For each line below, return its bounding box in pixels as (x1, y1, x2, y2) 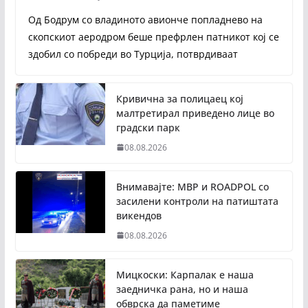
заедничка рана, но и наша (115, 282, 248, 296)
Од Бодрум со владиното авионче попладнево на (27, 12, 263, 26)
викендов (115, 208, 162, 222)
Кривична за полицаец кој (115, 91, 243, 105)
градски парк (115, 120, 180, 134)
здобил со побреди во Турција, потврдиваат (27, 47, 238, 60)
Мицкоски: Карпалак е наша (115, 267, 254, 281)
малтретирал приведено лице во (115, 106, 274, 120)
